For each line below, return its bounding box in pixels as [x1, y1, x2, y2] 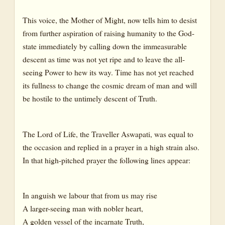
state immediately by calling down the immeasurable [23, 41, 187, 52]
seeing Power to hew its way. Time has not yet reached [23, 67, 194, 78]
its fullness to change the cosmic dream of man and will [23, 80, 197, 91]
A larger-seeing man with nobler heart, [23, 203, 143, 214]
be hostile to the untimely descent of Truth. [23, 93, 157, 104]
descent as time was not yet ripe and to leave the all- [23, 54, 185, 65]
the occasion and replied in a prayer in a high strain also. [23, 141, 199, 152]
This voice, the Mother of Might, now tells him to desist [23, 15, 197, 26]
